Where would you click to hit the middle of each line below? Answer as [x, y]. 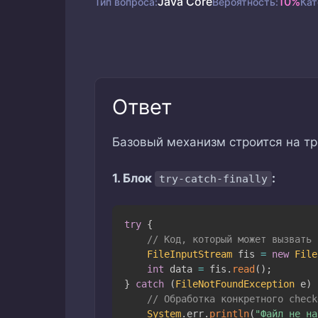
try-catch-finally [213, 179]
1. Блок [133, 178]
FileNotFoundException [235, 284]
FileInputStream [189, 254]
